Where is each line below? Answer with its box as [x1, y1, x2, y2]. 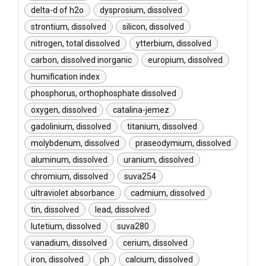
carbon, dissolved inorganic [31, 55, 132, 65]
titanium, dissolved [127, 122, 197, 131]
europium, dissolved [148, 55, 223, 65]
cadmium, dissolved [131, 188, 205, 198]
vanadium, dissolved [31, 238, 107, 248]
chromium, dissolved [31, 172, 108, 181]
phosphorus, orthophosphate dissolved [31, 88, 176, 98]
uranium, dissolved [123, 155, 194, 164]
